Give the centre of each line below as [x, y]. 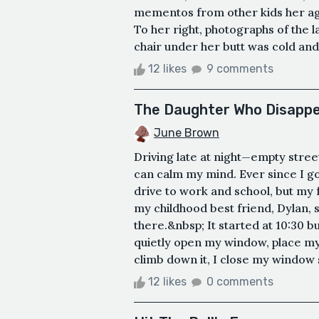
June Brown [187, 132]
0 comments [240, 281]
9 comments [240, 68]
